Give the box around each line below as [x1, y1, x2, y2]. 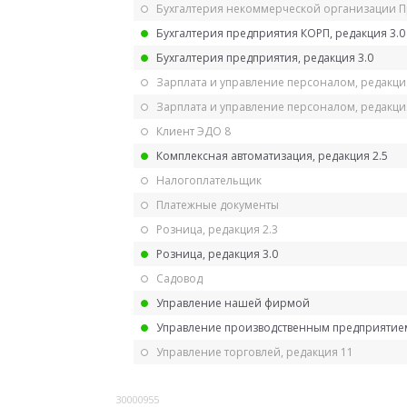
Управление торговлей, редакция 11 [156, 343, 353, 360]
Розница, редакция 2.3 [156, 221, 278, 237]
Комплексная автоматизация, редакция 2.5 [156, 147, 388, 164]
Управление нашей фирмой [156, 294, 310, 311]
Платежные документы [156, 196, 279, 213]
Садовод [156, 270, 203, 286]
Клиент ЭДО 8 [156, 123, 231, 139]
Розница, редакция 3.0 [156, 245, 278, 262]
